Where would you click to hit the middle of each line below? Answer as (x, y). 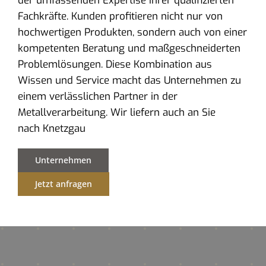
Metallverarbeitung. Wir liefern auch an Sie (116, 113)
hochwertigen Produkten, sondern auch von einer (132, 33)
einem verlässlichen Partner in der (97, 97)
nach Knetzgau (51, 129)
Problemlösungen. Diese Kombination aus (115, 65)
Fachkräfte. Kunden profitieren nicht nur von (120, 17)
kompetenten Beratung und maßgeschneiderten (129, 49)
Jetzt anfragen (63, 184)
